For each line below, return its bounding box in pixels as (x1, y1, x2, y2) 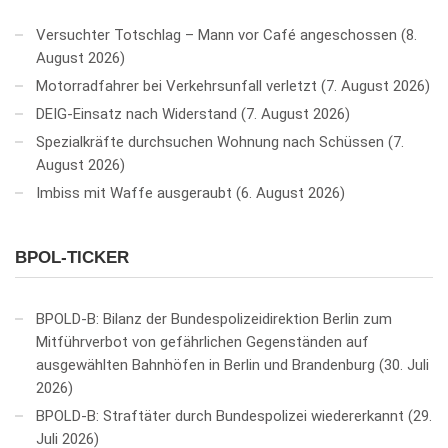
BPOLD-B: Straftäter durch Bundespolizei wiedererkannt (36, 407, 404, 426)
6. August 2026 (241, 184, 340, 203)
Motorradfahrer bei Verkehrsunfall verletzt (36, 77, 317, 96)
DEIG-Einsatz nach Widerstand (36, 105, 237, 124)
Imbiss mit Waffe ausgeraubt (36, 184, 232, 203)
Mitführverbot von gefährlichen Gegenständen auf (36, 333, 369, 352)
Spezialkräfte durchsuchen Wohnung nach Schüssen (36, 133, 384, 152)
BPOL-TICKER (15, 248, 129, 268)
